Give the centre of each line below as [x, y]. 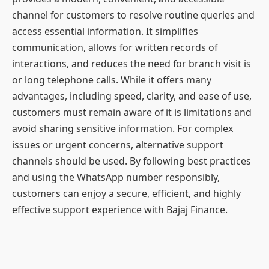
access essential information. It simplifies [105, 32]
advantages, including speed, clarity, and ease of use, [132, 96]
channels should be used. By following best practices [131, 161]
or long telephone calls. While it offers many [112, 80]
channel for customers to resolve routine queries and [133, 15]
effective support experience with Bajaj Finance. [120, 210]
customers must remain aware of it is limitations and [132, 113]
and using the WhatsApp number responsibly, [116, 177]
